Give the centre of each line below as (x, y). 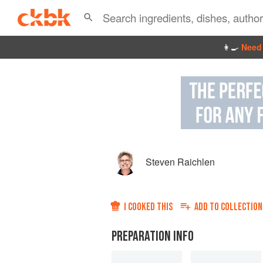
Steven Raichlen (180, 162)
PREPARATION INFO (153, 237)
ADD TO (208, 207)
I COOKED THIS (148, 207)
